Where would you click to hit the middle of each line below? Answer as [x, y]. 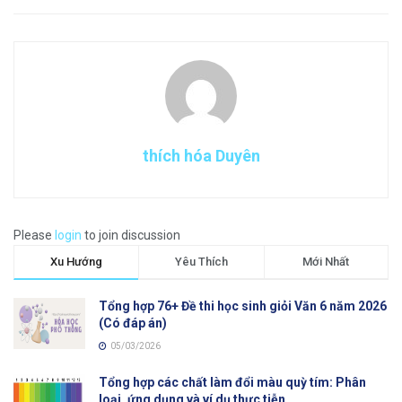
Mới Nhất [326, 261]
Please [34, 235]
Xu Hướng [77, 261]
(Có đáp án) [133, 323]
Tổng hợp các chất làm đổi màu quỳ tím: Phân [232, 382]
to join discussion [131, 235]
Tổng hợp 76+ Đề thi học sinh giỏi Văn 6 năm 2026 [243, 306]
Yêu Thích [201, 261]
